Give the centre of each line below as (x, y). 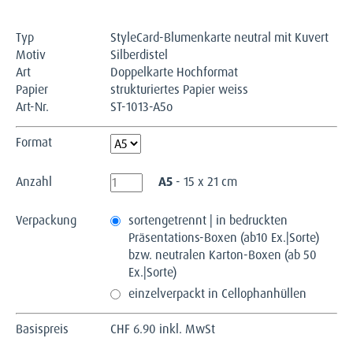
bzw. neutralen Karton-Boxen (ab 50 (223, 255)
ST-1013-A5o (141, 106)
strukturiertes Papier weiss (179, 89)
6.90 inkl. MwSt (173, 329)
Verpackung (46, 220)
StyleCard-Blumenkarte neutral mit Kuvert (219, 37)
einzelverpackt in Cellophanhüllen (217, 293)
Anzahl (34, 181)
